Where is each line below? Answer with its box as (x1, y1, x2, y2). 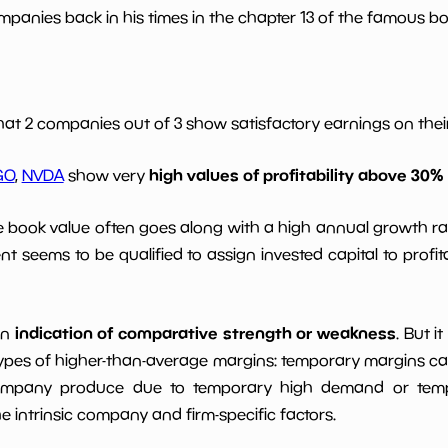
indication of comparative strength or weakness (14, 323, 397, 344)
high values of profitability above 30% (148, 165, 443, 186)
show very (63, 166, 149, 185)
